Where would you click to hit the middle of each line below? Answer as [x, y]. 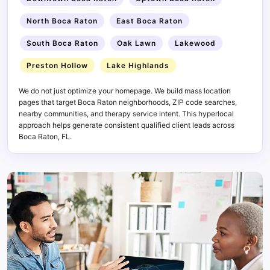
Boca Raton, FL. [45, 136]
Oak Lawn [137, 43]
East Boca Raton [149, 20]
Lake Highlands [138, 65]
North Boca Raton [62, 20]
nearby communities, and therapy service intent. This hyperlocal [126, 113]
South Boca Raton [62, 43]
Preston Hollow [57, 65]
